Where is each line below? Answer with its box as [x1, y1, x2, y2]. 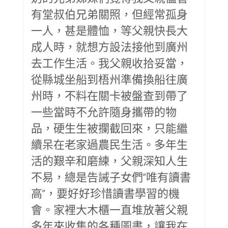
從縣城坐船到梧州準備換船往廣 [31, 72, 188, 85]
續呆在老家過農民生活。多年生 [31, 137, 188, 151]
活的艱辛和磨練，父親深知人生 [31, 153, 188, 167]
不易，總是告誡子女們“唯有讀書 [31, 169, 191, 183]
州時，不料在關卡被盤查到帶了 [31, 88, 188, 102]
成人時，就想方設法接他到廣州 [31, 39, 188, 53]
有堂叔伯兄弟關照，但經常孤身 [31, 7, 188, 20]
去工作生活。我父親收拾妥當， [31, 55, 188, 69]
